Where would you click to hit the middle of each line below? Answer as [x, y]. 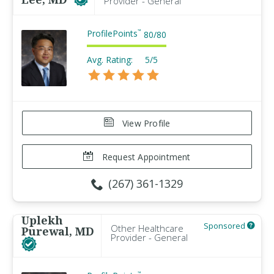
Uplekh [42, 220]
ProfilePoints [112, 33]
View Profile [145, 123]
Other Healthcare [147, 228]
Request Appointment [145, 157]
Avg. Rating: [110, 60]
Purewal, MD [58, 231]
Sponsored [225, 226]
